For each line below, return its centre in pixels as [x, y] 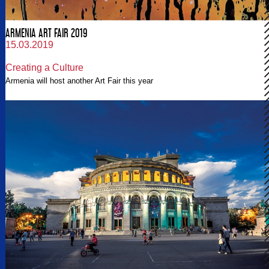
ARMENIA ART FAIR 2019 [46, 32]
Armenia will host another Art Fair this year [79, 80]
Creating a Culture [44, 67]
